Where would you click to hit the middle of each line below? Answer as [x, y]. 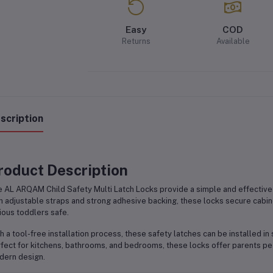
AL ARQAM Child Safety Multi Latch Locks [81, 189]
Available [233, 41]
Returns [136, 41]
